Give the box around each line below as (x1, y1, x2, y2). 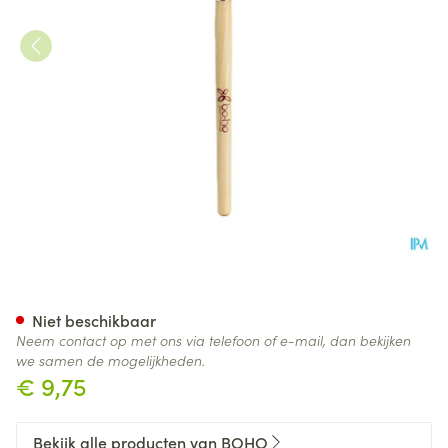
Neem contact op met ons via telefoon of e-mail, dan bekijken (16, 330, 411, 350)
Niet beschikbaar (32, 309, 156, 331)
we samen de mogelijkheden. (16, 350, 205, 370)
